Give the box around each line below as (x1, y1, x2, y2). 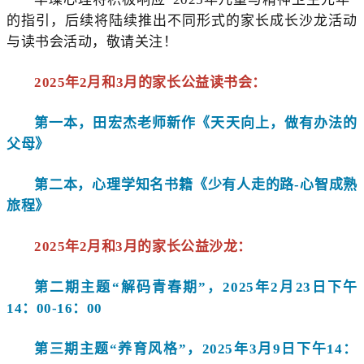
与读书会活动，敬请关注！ (6, 34, 178, 50)
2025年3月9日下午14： (201, 341, 358, 357)
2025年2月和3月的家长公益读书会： (34, 75, 266, 91)
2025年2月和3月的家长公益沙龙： (34, 239, 252, 255)
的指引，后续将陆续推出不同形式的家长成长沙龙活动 (6, 13, 357, 29)
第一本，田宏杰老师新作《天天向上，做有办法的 (34, 115, 357, 132)
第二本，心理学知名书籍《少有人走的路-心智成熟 (34, 177, 357, 193)
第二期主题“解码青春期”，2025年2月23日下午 (34, 279, 357, 296)
